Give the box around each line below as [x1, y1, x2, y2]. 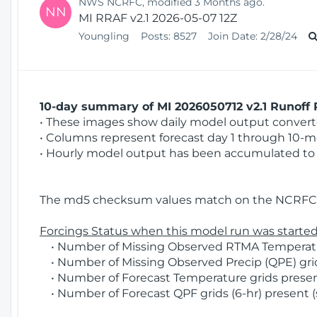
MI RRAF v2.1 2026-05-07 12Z [79, 11, 237, 25]
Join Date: [208, 29, 258, 42]
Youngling [79, 29, 132, 42]
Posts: [141, 29, 171, 42]
